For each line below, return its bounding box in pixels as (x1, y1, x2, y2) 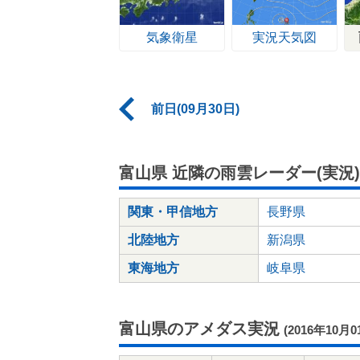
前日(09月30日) (151, 102, 239, 116)
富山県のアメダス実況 (119, 320, 280, 337)
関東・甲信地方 (128, 205, 218, 219)
